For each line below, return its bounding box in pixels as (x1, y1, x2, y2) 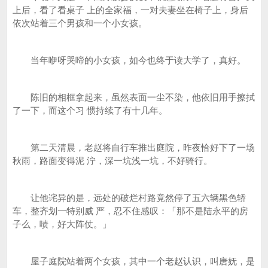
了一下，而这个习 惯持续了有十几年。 (13, 105, 167, 115)
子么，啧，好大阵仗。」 (13, 219, 111, 229)
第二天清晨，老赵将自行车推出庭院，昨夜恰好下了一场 (13, 142, 255, 153)
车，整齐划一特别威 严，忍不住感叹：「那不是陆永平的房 (13, 206, 248, 216)
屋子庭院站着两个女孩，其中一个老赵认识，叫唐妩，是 (13, 256, 255, 266)
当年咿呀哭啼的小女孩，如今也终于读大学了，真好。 (13, 55, 246, 65)
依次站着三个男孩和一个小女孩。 (13, 18, 147, 28)
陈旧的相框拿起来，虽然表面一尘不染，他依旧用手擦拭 (13, 92, 255, 102)
